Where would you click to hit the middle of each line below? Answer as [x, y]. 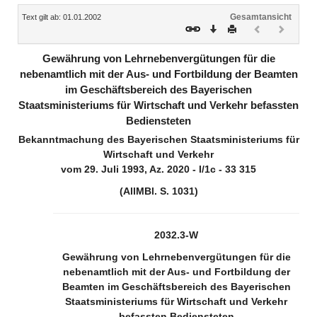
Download [236, 27]
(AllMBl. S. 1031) [158, 191]
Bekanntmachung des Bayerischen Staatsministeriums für [158, 139]
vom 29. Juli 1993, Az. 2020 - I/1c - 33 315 [158, 169]
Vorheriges [282, 27]
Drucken [252, 27]
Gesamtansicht [261, 17]
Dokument [281, 39]
